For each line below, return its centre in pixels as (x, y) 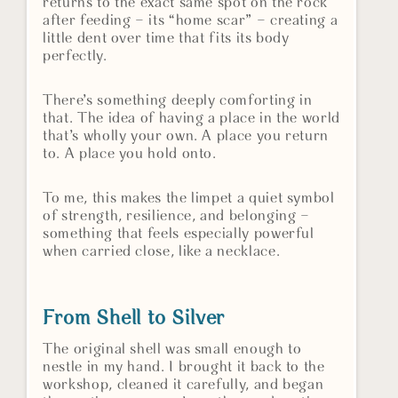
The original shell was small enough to (172, 350)
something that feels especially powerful (179, 235)
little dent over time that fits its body (166, 39)
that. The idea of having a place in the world (191, 119)
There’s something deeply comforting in (178, 101)
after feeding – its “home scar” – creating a (191, 21)
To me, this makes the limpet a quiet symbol (189, 199)
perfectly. (75, 57)
